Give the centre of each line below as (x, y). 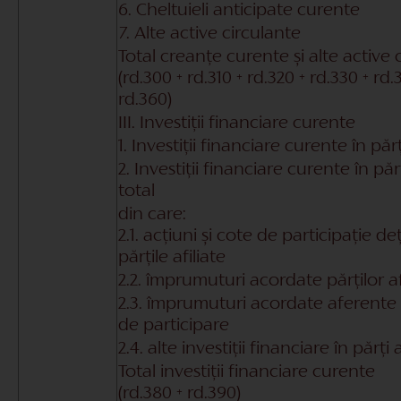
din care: (152, 214)
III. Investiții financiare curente (237, 123)
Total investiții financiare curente (247, 372)
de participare (174, 325)
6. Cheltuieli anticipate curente (239, 10)
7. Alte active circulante (209, 34)
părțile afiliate (172, 257)
